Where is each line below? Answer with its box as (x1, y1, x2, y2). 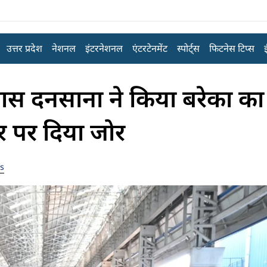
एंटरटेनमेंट (132, 42, 167, 55)
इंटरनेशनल (85, 42, 123, 55)
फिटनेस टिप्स (209, 42, 254, 55)
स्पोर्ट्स (176, 42, 200, 55)
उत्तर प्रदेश (6, 42, 42, 55)
